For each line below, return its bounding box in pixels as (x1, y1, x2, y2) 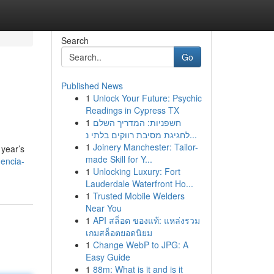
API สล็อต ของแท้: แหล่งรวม (92, 214, 200, 226)
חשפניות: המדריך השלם (92, 116, 181, 128)
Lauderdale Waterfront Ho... (85, 177, 193, 190)
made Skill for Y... (85, 153, 152, 165)
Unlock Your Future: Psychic (92, 92, 202, 104)
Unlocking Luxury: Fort (92, 165, 180, 177)
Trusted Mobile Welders (92, 190, 185, 202)
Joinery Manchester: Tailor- (92, 141, 198, 153)
